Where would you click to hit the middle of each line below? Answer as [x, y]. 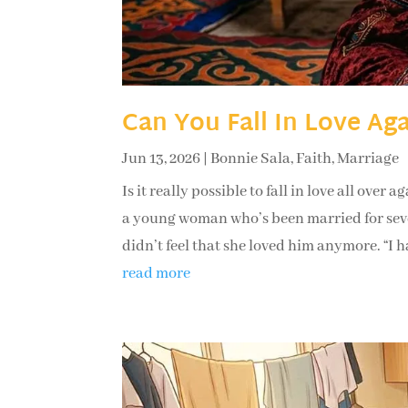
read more [157, 274]
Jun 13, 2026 [162, 159]
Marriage [368, 159]
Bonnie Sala [251, 159]
